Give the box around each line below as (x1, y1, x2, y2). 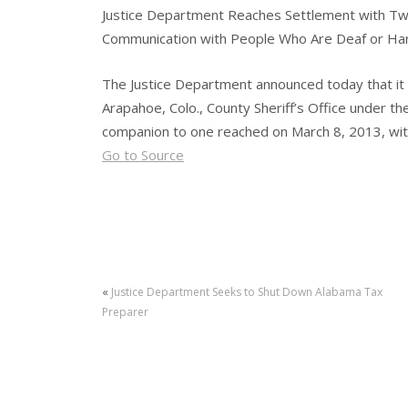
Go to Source (102, 146, 184, 165)
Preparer (102, 304, 148, 321)
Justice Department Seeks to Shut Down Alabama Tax (111, 284, 382, 301)
